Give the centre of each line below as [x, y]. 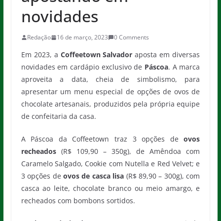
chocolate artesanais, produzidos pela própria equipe [110, 104]
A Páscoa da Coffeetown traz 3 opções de [102, 139]
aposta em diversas [166, 55]
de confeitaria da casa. [58, 116]
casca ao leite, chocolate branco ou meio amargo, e [110, 188]
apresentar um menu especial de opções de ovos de [110, 92]
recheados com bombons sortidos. [78, 201]
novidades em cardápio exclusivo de [83, 67]
